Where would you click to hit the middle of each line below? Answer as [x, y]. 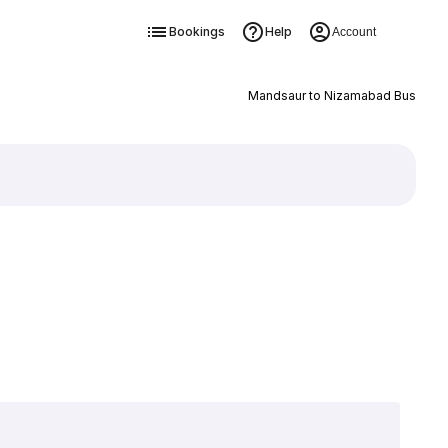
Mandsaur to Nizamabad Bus [331, 95]
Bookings [196, 31]
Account [353, 32]
